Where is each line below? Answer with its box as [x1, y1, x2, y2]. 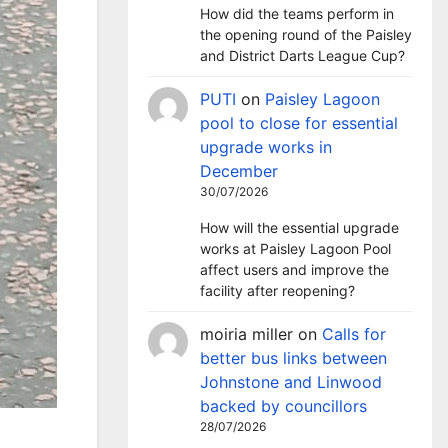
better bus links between [200, 348, 387, 368]
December [200, 161, 278, 181]
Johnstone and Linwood [200, 372, 382, 392]
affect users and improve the [200, 261, 389, 278]
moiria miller [200, 324, 293, 344]
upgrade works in [200, 137, 332, 157]
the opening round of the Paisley [200, 26, 412, 43]
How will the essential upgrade [200, 219, 399, 236]
